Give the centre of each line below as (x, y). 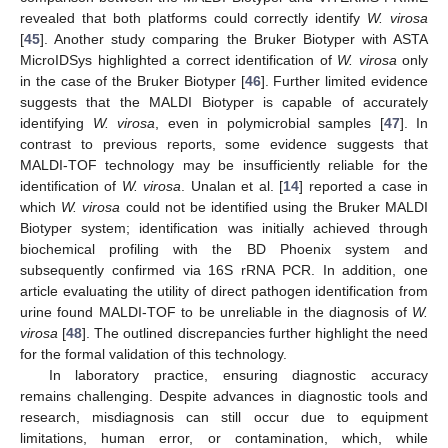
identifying (56, 123)
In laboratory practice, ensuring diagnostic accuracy (238, 375)
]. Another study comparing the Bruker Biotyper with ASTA (234, 39)
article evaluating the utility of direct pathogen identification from (224, 291)
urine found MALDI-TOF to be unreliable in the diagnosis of (216, 312)
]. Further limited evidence (344, 81)
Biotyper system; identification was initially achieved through (224, 228)
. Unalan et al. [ (232, 186)
